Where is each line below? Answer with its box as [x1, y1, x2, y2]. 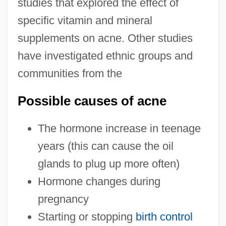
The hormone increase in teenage [37, 122, 201, 135]
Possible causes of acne [17, 93, 166, 108]
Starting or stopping [37, 210, 136, 223]
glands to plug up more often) [37, 157, 180, 170]
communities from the [17, 67, 122, 80]
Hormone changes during [37, 175, 160, 188]
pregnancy [37, 192, 89, 205]
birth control [135, 210, 193, 223]
